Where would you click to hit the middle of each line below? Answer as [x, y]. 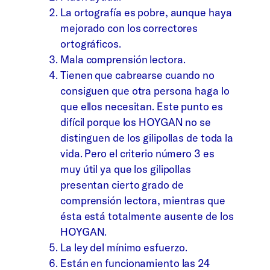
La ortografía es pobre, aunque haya [146, 12]
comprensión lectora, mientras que [143, 200]
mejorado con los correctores [129, 28]
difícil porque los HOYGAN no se [136, 122]
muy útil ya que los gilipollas [126, 169]
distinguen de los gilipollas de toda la [147, 137]
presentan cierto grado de [122, 184]
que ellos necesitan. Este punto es [142, 106]
